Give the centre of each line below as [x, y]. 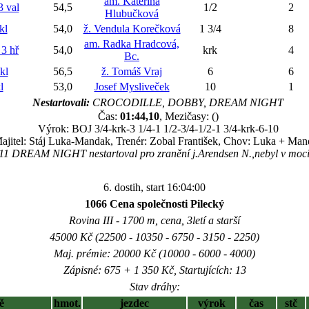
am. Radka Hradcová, [132, 44]
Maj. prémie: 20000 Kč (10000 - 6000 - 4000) [154, 253]
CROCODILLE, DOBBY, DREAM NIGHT [187, 102]
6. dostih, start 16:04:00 [154, 187]
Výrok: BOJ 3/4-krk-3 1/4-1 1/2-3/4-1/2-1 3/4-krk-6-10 [158, 129]
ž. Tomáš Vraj [132, 71]
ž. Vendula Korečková [132, 29]
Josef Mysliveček [132, 87]
